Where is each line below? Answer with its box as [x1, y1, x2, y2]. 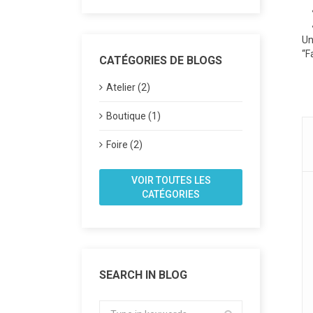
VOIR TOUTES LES [131, 175, 211, 186]
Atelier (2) [106, 82, 150, 93]
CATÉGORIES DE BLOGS [99, 54, 222, 67]
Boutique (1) [106, 110, 161, 122]
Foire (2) [106, 139, 143, 150]
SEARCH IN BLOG [99, 268, 187, 282]
